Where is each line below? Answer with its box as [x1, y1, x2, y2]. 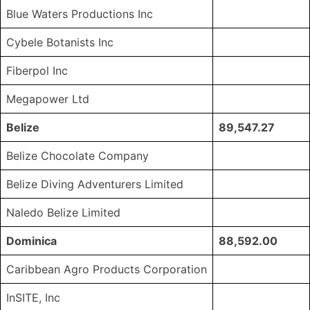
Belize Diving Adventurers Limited [6, 177, 183, 192]
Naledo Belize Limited [6, 206, 120, 220]
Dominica [6, 234, 57, 248]
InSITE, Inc [6, 291, 60, 305]
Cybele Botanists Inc [6, 35, 113, 50]
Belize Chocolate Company [6, 149, 149, 163]
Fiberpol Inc [6, 64, 68, 78]
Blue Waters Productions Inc [6, 7, 153, 21]
